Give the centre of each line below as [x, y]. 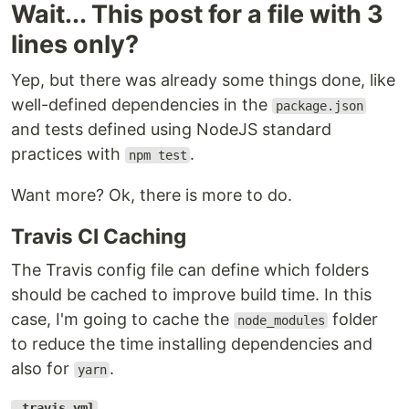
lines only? [75, 44]
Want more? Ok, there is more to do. [152, 195]
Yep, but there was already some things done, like [203, 80]
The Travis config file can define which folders [190, 270]
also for [42, 368]
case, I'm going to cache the [122, 319]
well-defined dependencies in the [142, 105]
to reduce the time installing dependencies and [192, 344]
